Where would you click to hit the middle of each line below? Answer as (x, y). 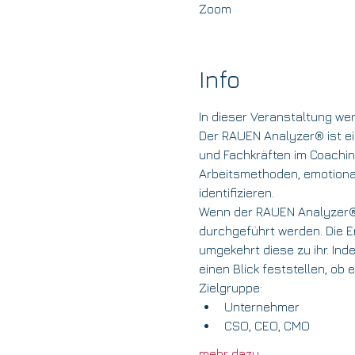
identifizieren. (239, 193)
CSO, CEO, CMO (267, 326)
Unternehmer (261, 307)
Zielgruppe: (230, 288)
